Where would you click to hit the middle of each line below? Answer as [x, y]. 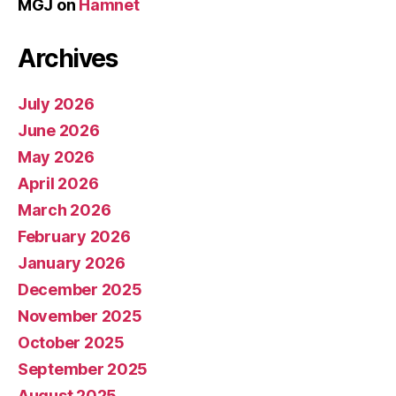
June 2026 [59, 130]
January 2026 [72, 263]
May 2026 [56, 156]
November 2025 [80, 316]
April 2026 [58, 183]
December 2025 [80, 289]
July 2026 [56, 103]
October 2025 [71, 342]
